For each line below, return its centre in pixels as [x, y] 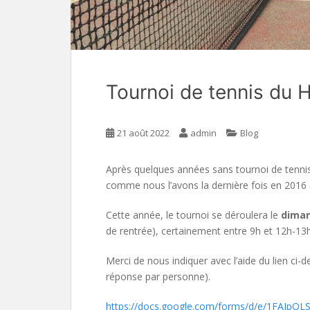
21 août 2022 [143, 133]
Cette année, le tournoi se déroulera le [193, 215]
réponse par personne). [158, 276]
